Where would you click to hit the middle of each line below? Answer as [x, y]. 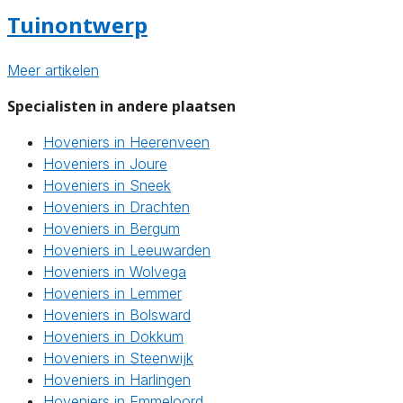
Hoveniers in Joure [105, 163]
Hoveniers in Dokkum [113, 336]
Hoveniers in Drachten [116, 206]
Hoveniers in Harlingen [117, 379]
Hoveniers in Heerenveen [126, 142]
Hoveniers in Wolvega [115, 271]
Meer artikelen [53, 70]
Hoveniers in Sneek [107, 185]
